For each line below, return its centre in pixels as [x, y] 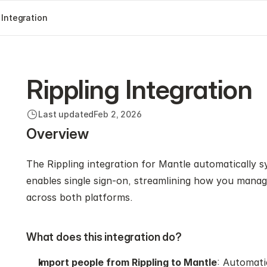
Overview [58, 134]
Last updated [66, 114]
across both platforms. [80, 197]
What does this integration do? [104, 237]
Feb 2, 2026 [118, 114]
